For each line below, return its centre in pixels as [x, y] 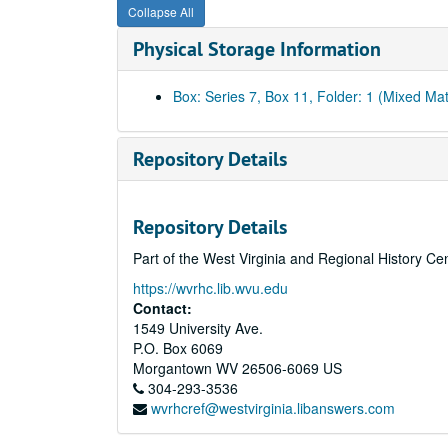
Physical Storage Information [257, 49]
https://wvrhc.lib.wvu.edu [210, 288]
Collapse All [161, 11]
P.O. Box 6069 [178, 348]
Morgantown [172, 368]
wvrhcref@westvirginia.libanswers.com [273, 408]
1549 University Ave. [198, 328]
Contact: [162, 308]
